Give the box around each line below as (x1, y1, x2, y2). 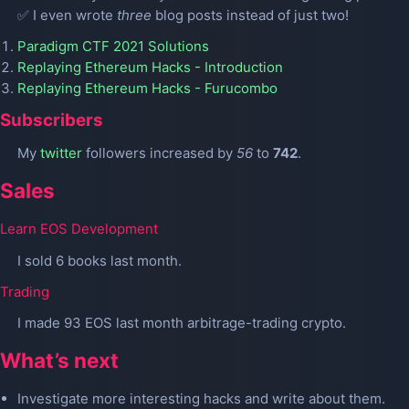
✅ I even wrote (16, 5, 117, 24)
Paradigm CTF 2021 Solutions (16, 37, 209, 55)
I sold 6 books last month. (16, 251, 182, 269)
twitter (39, 144, 82, 163)
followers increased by (81, 144, 236, 163)
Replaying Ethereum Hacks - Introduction (16, 58, 283, 76)
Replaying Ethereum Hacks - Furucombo (16, 79, 278, 97)
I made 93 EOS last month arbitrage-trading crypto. (16, 314, 346, 332)
